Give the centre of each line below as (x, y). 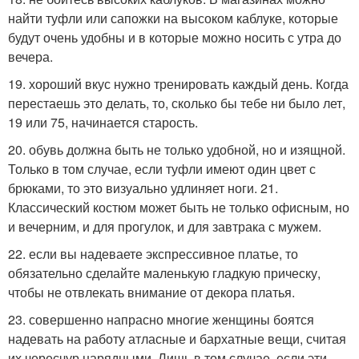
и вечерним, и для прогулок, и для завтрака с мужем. (165, 226)
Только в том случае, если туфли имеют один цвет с (162, 168)
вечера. (30, 56)
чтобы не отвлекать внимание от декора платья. (151, 292)
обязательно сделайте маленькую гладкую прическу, (164, 272)
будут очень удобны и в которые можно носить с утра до (175, 37)
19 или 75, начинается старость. (103, 122)
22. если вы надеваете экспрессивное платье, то (153, 253)
